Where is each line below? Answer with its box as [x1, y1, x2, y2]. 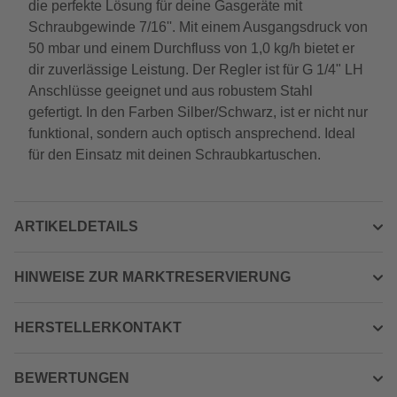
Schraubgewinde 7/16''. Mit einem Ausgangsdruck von [28, 19, 368, 35]
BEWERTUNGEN [14, 370, 129, 385]
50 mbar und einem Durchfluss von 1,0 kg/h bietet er [28, 41, 354, 56]
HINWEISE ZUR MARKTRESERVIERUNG [14, 269, 291, 284]
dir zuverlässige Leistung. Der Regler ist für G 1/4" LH [28, 62, 363, 77]
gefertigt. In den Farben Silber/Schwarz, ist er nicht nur [28, 105, 368, 120]
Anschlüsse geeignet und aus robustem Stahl [28, 83, 313, 98]
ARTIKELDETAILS [14, 219, 138, 234]
